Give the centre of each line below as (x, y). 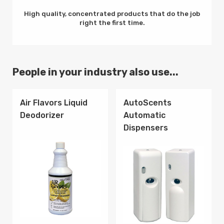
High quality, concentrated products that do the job (112, 14)
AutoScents (147, 103)
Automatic (144, 115)
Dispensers (145, 128)
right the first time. (112, 23)
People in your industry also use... (95, 72)
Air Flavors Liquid (54, 103)
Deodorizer (42, 115)
